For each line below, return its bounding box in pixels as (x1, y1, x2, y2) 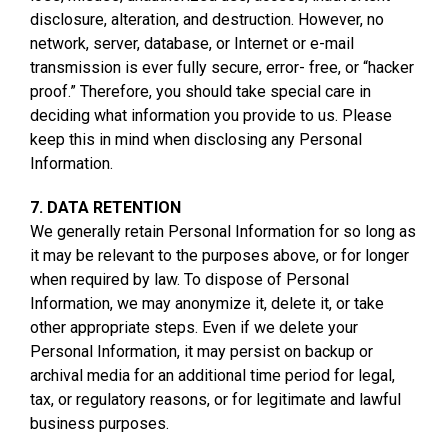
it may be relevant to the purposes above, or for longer (30, 245, 409, 265)
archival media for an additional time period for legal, (30, 365, 395, 385)
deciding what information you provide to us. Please (30, 105, 392, 125)
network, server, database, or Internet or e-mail (30, 33, 354, 53)
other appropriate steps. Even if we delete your (30, 317, 358, 337)
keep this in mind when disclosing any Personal (30, 129, 362, 149)
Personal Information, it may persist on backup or (30, 341, 373, 361)
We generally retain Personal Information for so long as (30, 221, 416, 241)
